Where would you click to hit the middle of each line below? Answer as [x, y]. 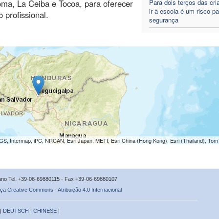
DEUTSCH [16, 210]
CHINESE [45, 210]
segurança [164, 20]
